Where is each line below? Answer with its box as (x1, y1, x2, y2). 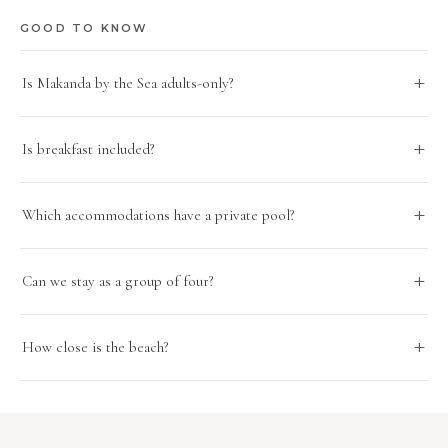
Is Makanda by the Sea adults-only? (22, 73, 234, 92)
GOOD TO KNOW (20, 20, 149, 35)
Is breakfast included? (22, 139, 155, 158)
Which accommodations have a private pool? (22, 205, 295, 224)
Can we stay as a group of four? (22, 271, 214, 290)
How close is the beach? (22, 337, 169, 356)
